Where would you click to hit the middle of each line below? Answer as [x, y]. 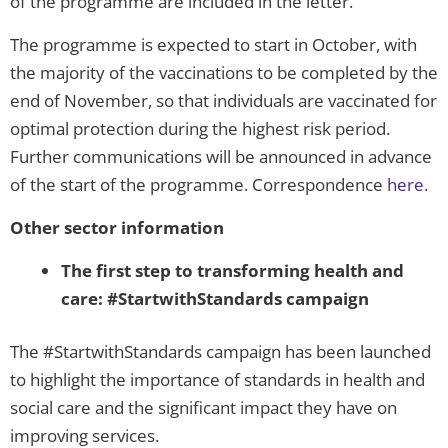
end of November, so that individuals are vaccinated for [223, 100]
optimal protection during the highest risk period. [200, 128]
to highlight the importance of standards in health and [217, 380]
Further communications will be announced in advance [221, 156]
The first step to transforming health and [232, 270]
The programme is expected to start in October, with [213, 44]
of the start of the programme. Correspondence [198, 184]
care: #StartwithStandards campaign [215, 298]
